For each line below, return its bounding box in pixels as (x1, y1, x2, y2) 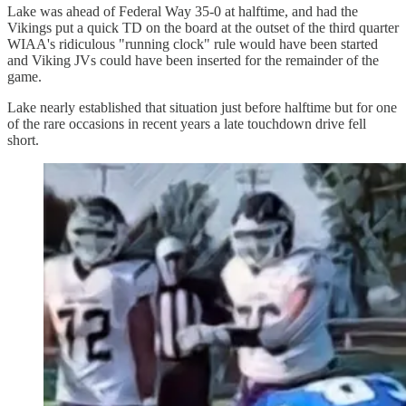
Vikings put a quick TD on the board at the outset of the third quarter (7, 19, 399, 35)
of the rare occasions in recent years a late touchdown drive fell (7, 115, 366, 131)
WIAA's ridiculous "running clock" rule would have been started (7, 35, 378, 52)
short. (7, 131, 39, 148)
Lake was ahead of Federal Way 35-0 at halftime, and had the (7, 3, 358, 19)
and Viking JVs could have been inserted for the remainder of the (7, 52, 379, 68)
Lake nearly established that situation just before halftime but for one (7, 99, 397, 115)
